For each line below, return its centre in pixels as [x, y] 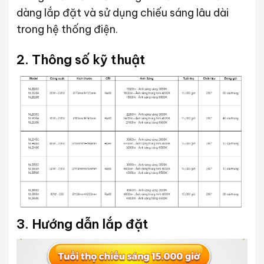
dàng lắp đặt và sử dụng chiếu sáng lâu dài [122, 12]
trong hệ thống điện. [67, 29]
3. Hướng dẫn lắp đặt [82, 224]
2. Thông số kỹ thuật [81, 60]
